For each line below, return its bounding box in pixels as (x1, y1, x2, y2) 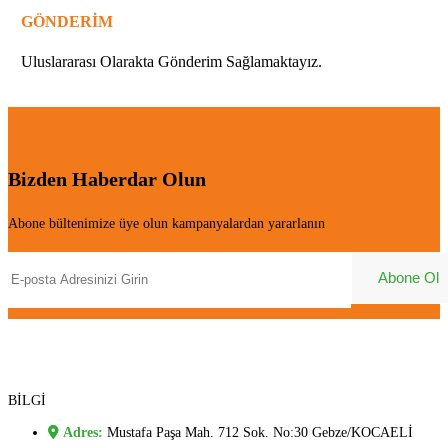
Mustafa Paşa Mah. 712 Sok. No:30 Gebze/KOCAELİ (107, 424, 413, 440)
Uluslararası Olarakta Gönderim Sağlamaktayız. (21, 52, 322, 70)
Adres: (63, 424, 107, 440)
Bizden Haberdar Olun (8, 168, 206, 191)
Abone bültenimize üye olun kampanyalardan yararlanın (8, 215, 325, 231)
